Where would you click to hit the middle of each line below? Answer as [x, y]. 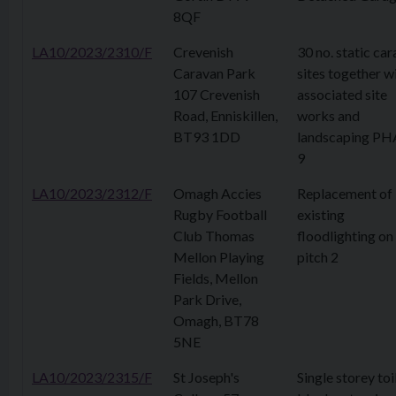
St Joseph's [206, 377]
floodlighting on [345, 236]
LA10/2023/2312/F [92, 193]
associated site [342, 94]
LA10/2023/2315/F [92, 377]
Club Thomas [214, 236]
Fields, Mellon [216, 278]
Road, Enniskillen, [225, 115]
